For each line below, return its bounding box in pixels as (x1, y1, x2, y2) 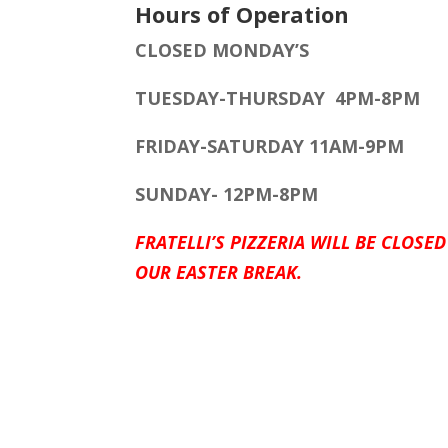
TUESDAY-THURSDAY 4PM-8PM (135, 86, 421, 111)
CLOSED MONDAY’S (135, 38, 310, 63)
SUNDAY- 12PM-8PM (135, 182, 319, 207)
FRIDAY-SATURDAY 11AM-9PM (135, 134, 405, 159)
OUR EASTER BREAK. (135, 260, 303, 285)
